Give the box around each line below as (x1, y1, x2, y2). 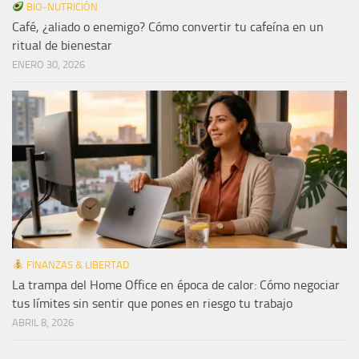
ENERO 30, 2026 (12, 58, 85, 71)
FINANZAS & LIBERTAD (23, 258, 129, 271)
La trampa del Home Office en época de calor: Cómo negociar (12, 276, 340, 292)
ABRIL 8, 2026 (12, 316, 74, 329)
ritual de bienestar (12, 37, 112, 53)
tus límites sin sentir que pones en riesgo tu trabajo (12, 295, 292, 311)
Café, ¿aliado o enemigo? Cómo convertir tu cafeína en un (12, 18, 324, 34)
